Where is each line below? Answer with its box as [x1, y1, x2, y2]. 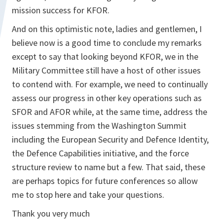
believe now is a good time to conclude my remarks [12, 37, 202, 48]
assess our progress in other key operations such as [12, 92, 202, 104]
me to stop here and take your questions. [12, 189, 164, 200]
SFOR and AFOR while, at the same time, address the [12, 106, 207, 117]
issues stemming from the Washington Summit [12, 120, 186, 131]
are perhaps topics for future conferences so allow [12, 175, 198, 186]
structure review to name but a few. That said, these [12, 161, 205, 173]
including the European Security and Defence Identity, [12, 134, 209, 145]
